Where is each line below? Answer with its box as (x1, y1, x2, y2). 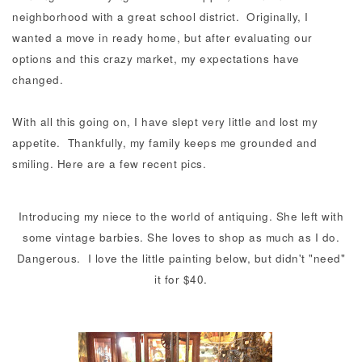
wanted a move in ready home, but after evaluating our (12, 29, 313, 45)
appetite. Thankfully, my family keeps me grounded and (12, 134, 317, 150)
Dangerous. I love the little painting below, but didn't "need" (16, 250, 346, 267)
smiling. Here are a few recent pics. (12, 155, 206, 171)
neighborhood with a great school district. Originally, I (12, 8, 309, 24)
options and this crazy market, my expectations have (12, 50, 300, 66)
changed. (12, 71, 63, 87)
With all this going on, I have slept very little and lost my (12, 113, 318, 129)
